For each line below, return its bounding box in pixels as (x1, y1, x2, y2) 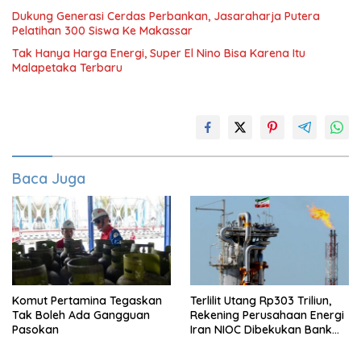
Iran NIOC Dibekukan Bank (190, 322, 332, 337)
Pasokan (12, 322, 59, 337)
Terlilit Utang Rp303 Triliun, (190, 293, 331, 308)
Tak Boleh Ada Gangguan (12, 307, 150, 322)
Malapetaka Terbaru (12, 60, 122, 75)
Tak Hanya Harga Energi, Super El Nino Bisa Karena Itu (12, 46, 305, 60)
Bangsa (190, 336, 231, 351)
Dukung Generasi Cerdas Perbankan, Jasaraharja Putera (12, 9, 320, 23)
